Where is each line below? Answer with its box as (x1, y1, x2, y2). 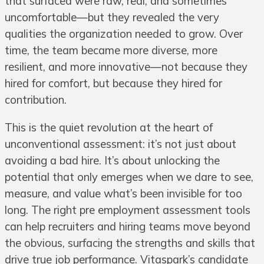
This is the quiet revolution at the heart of (5, 120, 213, 134)
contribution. (5, 93, 67, 107)
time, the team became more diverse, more (5, 44, 217, 58)
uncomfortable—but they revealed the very (5, 11, 219, 25)
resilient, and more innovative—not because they (5, 60, 247, 74)
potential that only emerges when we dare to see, (5, 170, 253, 184)
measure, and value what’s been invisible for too (5, 186, 242, 200)
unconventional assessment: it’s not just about (5, 137, 236, 151)
